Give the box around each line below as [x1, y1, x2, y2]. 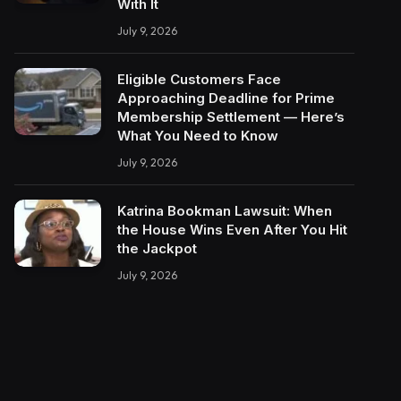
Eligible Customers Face [117, 71, 281, 88]
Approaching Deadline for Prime [117, 90, 335, 107]
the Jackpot [117, 240, 197, 257]
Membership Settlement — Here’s [117, 108, 345, 125]
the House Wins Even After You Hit [117, 221, 347, 238]
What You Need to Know [117, 127, 278, 144]
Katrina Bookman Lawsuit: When [117, 202, 332, 219]
